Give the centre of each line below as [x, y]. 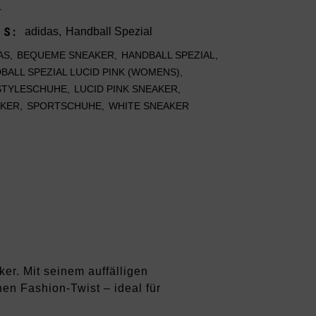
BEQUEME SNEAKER [65, 55]
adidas [42, 31]
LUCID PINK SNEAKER [126, 89]
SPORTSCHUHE [64, 106]
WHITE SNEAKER [148, 106]
